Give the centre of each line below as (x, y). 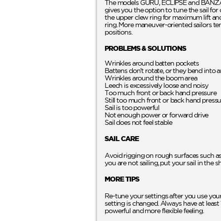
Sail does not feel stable (138, 122)
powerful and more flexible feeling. (154, 210)
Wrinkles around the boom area (151, 78)
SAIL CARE (122, 138)
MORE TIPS (122, 179)
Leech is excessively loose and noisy (156, 85)
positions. (118, 32)
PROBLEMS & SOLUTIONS (145, 48)
